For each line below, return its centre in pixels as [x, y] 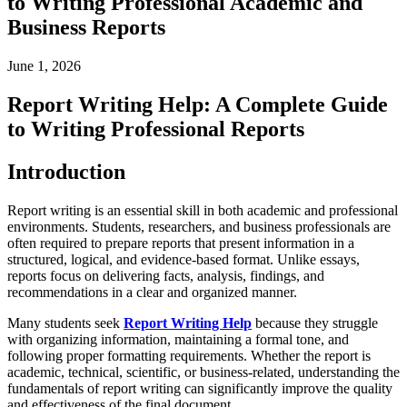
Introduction [66, 171]
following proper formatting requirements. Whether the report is [189, 355]
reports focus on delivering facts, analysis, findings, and [166, 275]
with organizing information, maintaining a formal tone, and [178, 339]
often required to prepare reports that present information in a [181, 243]
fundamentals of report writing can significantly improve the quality [200, 388]
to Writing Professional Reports [156, 129]
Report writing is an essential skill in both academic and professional [203, 210]
